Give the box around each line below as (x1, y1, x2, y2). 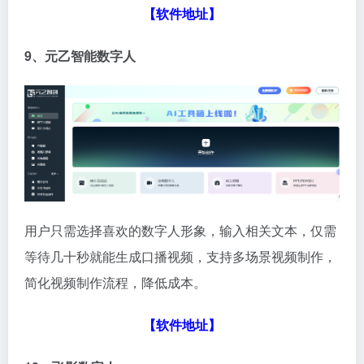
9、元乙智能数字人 (24, 45, 136, 65)
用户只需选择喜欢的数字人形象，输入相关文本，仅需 (24, 221, 336, 240)
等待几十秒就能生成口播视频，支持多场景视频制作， (24, 247, 336, 266)
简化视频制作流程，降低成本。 (24, 273, 206, 292)
